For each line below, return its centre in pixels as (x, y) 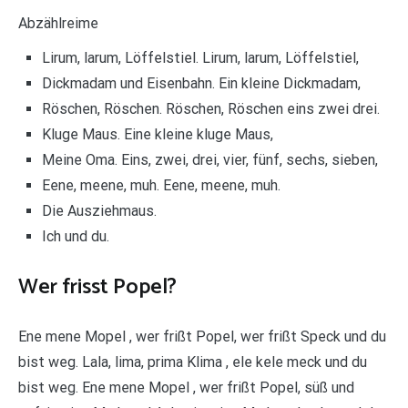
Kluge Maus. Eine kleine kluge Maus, (157, 134)
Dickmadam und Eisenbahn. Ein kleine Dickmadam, (201, 83)
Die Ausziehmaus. (99, 210)
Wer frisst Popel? (97, 288)
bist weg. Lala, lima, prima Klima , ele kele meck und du (193, 362)
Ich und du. (75, 236)
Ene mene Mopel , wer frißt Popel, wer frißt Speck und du (202, 337)
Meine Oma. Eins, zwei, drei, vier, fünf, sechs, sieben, (209, 159)
